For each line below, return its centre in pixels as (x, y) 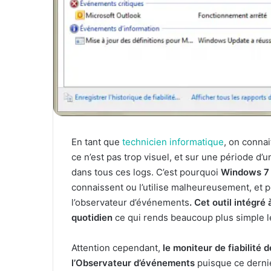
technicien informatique (173, 142)
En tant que (97, 142)
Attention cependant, (117, 247)
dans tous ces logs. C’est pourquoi (146, 172)
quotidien (92, 217)
